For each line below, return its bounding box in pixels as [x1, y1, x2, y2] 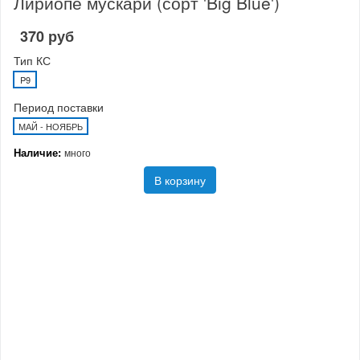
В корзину [154, 172, 206, 189]
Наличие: [14, 145, 64, 161]
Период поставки [14, 99, 104, 116]
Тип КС [14, 52, 51, 69]
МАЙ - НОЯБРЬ [18, 120, 83, 133]
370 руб [20, 26, 74, 47]
